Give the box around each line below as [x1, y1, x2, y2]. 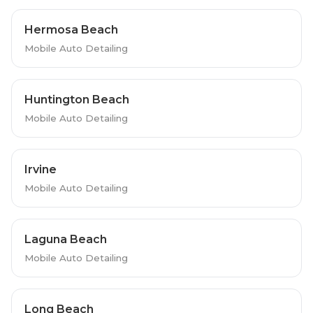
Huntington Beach [24, 92, 129, 106]
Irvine [24, 162, 57, 176]
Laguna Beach [24, 232, 107, 246]
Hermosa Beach [24, 22, 118, 36]
